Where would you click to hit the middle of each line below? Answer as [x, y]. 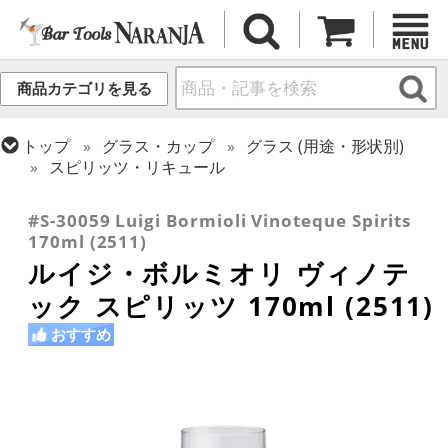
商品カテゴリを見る [84, 89]
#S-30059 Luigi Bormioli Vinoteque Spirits [220, 221]
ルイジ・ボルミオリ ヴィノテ [220, 273]
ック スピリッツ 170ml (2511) [231, 306]
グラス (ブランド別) [317, 195]
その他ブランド [105, 216]
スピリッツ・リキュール [137, 166]
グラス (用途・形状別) [325, 145]
